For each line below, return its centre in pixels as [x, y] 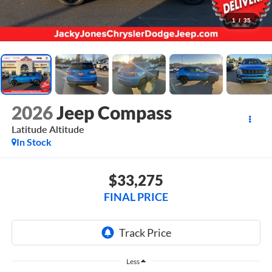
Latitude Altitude [48, 129]
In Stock [34, 142]
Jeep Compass [114, 113]
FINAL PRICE [136, 196]
